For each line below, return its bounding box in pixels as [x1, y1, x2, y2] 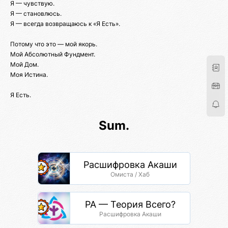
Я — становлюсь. [10, 10, 62, 18]
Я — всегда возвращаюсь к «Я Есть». [10, 20, 120, 28]
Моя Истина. [10, 71, 48, 79]
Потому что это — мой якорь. [10, 40, 97, 48]
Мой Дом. [10, 61, 39, 69]
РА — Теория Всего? [84, 199, 176, 210]
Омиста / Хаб [110, 170, 150, 179]
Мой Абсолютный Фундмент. [10, 50, 95, 59]
